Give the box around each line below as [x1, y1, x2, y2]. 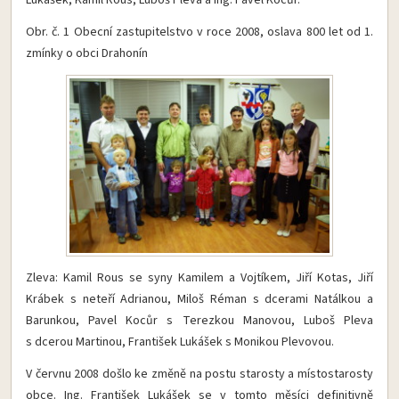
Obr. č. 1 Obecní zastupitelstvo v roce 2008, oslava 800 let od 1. [26, 23, 373, 41]
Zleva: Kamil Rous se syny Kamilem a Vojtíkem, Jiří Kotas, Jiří [26, 268, 373, 287]
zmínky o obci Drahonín [26, 45, 148, 62]
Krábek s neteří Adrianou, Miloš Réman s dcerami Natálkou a [26, 289, 373, 308]
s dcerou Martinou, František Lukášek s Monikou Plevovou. [26, 332, 334, 351]
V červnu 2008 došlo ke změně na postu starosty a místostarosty [26, 364, 373, 383]
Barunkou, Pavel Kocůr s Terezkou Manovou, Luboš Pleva [26, 311, 373, 330]
